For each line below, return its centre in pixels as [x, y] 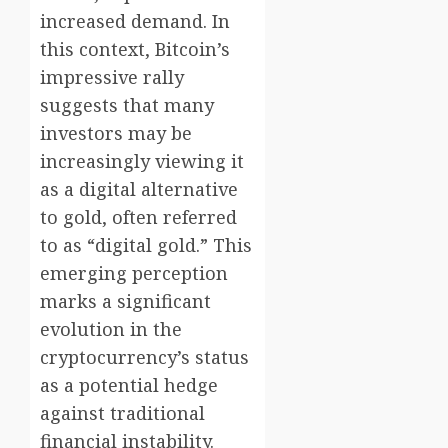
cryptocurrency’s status [144, 357]
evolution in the [111, 329]
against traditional [122, 413]
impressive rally [112, 77]
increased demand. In [135, 21]
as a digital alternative [139, 189]
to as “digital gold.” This [146, 245]
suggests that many [127, 105]
